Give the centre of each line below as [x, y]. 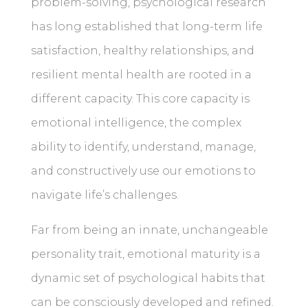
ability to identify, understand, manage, [143, 147]
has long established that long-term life [146, 27]
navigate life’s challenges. [104, 195]
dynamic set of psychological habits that [148, 278]
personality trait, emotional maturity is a [145, 254]
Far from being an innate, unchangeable [149, 230]
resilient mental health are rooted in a [141, 75]
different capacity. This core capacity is [140, 99]
